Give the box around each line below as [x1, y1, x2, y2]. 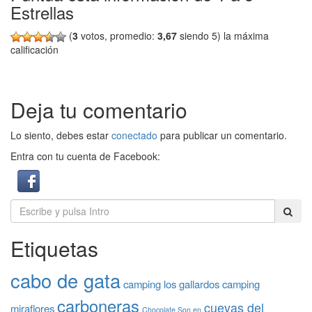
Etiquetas [10, 233, 98, 264]
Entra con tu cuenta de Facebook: [10, 149, 160, 164]
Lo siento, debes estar [10, 128, 111, 143]
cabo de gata [10, 267, 120, 295]
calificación [10, 42, 58, 57]
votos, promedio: [78, 29, 157, 42]
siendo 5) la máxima [177, 29, 269, 42]
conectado [111, 128, 157, 143]
